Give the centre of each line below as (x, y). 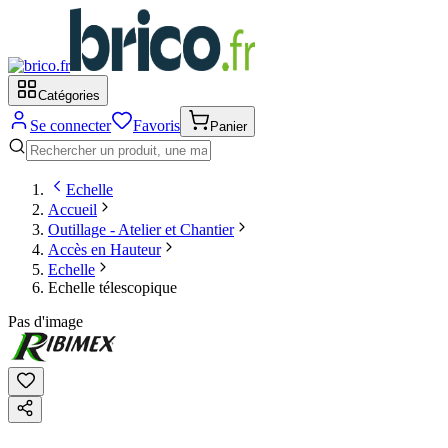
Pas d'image (45, 321)
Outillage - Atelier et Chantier (141, 229)
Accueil (72, 209)
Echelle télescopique (112, 287)
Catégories (69, 95)
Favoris (156, 125)
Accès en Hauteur (104, 249)
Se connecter (70, 125)
